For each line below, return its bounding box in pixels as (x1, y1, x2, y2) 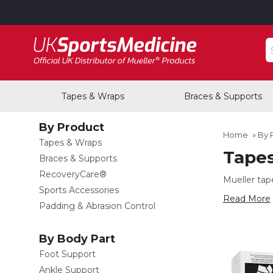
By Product (39, 121, 104, 134)
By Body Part (39, 232, 115, 246)
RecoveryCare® (39, 169, 107, 180)
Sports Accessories (39, 185, 119, 196)
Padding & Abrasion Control (39, 200, 155, 211)
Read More (222, 193, 271, 204)
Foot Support (39, 249, 96, 260)
